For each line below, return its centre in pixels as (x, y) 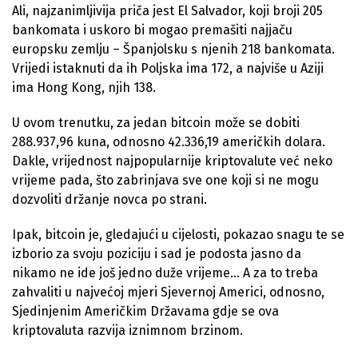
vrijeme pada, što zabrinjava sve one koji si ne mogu (165, 180)
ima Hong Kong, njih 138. (84, 87)
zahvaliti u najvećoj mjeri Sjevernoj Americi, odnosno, (168, 292)
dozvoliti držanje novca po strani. (109, 199)
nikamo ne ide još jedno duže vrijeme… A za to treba (165, 272)
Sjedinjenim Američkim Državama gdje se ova (145, 311)
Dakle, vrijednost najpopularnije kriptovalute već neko (172, 161)
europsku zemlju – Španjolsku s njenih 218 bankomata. (173, 49)
